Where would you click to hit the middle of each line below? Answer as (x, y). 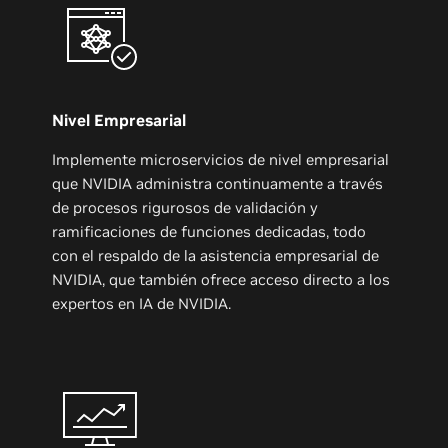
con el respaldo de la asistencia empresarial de (216, 255)
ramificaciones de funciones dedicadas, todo (209, 231)
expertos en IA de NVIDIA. (142, 303)
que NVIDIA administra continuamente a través (218, 183)
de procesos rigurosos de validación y (185, 207)
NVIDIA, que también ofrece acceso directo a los (221, 279)
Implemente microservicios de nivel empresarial (221, 159)
